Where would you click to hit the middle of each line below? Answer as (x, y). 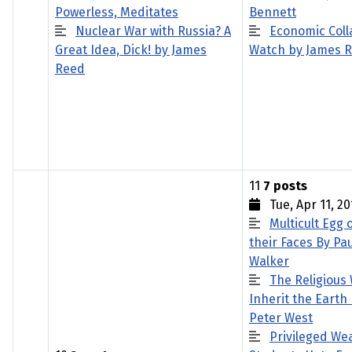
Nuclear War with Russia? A (153, 31)
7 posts (285, 186)
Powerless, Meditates (117, 12)
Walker (269, 261)
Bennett (273, 12)
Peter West (281, 318)
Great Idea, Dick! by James (131, 50)
